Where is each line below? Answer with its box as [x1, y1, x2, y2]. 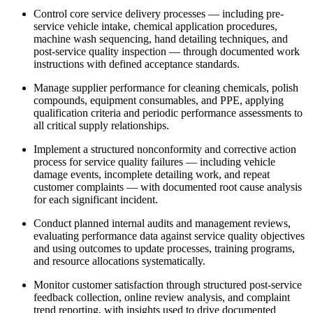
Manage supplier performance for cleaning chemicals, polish [34, 81, 298, 94]
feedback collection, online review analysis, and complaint [34, 291, 290, 303]
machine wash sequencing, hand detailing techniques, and [34, 32, 288, 45]
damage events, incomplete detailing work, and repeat [34, 168, 270, 180]
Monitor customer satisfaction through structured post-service [34, 278, 302, 291]
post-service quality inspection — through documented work [34, 45, 300, 57]
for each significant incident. [34, 193, 158, 205]
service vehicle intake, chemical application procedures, [34, 20, 277, 32]
